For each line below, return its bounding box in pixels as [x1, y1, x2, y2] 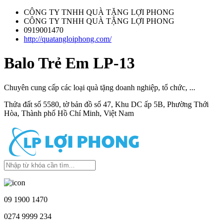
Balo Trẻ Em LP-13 [4, 54, 135, 72]
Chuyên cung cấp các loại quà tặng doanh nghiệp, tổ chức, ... [4, 83, 195, 92]
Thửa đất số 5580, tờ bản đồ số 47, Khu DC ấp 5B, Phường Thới [4, 100, 209, 109]
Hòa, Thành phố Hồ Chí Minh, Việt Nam [4, 109, 134, 117]
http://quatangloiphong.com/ [24, 35, 111, 43]
